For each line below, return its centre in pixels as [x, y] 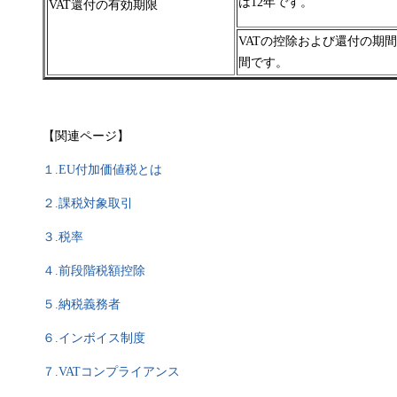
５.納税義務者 [82, 305]
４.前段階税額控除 [94, 271]
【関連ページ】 [86, 136]
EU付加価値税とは [110, 170]
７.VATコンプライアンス [111, 372]
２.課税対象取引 [88, 204]
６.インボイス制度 [94, 339]
